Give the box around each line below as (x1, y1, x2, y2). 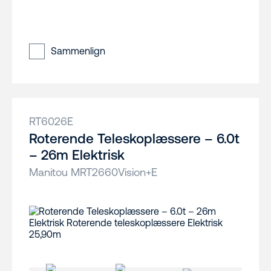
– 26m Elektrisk (29, 147, 125, 163)
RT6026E (29, 115, 73, 128)
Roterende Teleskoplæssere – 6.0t (29, 131, 240, 147)
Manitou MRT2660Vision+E (29, 166, 157, 179)
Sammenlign (51, 45, 105, 57)
